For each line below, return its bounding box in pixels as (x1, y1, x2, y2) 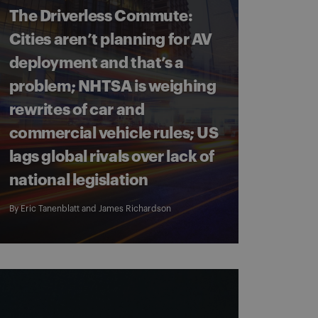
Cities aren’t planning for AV (9, 32, 212, 48)
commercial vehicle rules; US (9, 126, 219, 141)
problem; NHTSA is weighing (9, 79, 216, 94)
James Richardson (98, 204, 171, 213)
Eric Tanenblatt (20, 204, 79, 213)
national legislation (9, 172, 148, 188)
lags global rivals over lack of (9, 149, 215, 165)
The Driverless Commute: (9, 9, 193, 24)
